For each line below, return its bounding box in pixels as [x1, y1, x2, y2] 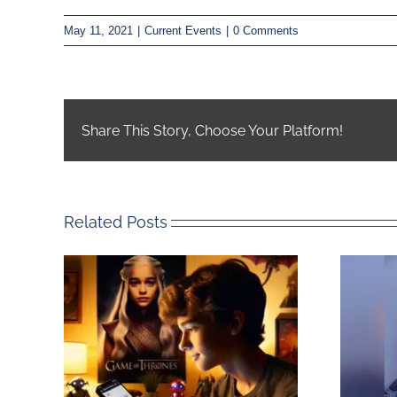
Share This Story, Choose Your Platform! [82, 121, 343, 139]
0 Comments [233, 24, 299, 38]
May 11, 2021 [64, 24, 133, 38]
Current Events [144, 24, 222, 38]
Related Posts [64, 213, 167, 232]
